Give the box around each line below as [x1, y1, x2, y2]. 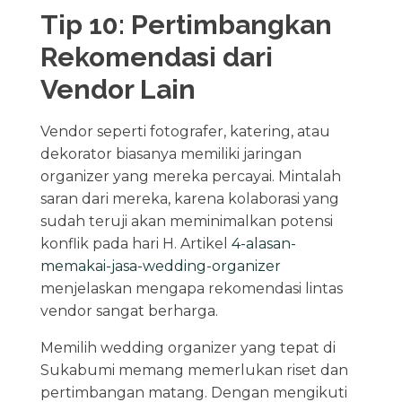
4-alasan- [231, 234, 296, 252]
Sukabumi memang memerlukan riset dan [39, 361, 348, 379]
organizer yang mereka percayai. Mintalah [39, 167, 341, 185]
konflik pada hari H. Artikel [39, 234, 232, 252]
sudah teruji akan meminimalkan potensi [39, 212, 333, 230]
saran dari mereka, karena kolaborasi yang [39, 189, 339, 207]
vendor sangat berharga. [39, 301, 218, 319]
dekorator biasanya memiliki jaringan [39, 144, 301, 162]
